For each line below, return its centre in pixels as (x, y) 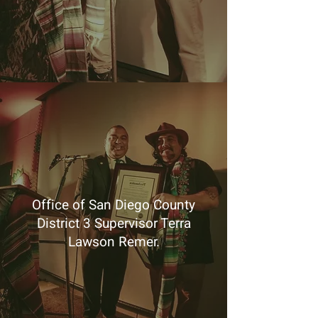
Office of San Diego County (114, 205)
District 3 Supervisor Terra (114, 224)
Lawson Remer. (114, 242)
